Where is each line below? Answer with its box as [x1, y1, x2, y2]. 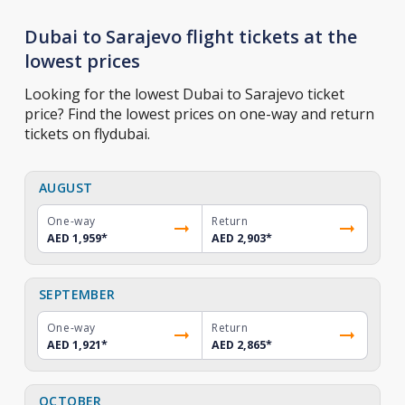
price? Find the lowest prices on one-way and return [24, 104, 374, 124]
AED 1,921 [46, 337, 101, 353]
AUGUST [38, 179, 93, 196]
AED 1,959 [46, 231, 101, 246]
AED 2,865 [212, 337, 266, 353]
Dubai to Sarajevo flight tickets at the [24, 24, 357, 49]
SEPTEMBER [38, 286, 116, 303]
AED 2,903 [212, 231, 266, 246]
